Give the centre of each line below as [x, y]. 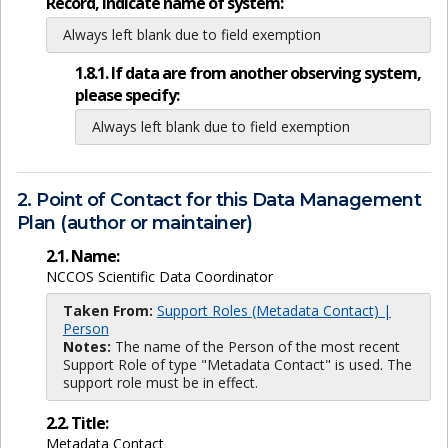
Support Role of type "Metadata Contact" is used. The [237, 364]
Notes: [86, 346]
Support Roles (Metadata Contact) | [273, 310]
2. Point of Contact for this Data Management [219, 200]
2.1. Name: [82, 255]
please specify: [126, 95]
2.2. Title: [76, 423]
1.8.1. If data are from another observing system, [247, 73]
